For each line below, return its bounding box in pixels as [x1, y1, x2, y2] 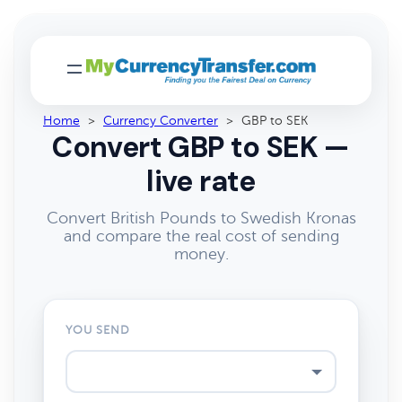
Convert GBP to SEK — [52, 128, 350, 166]
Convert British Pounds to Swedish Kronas [46, 209, 356, 227]
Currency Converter [103, 114, 218, 127]
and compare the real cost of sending [63, 227, 339, 245]
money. [173, 245, 229, 263]
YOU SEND [66, 324, 131, 336]
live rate [146, 162, 256, 200]
